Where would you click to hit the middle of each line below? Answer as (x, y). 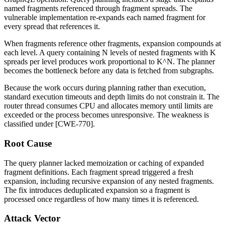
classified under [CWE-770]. (49, 124)
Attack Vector (32, 218)
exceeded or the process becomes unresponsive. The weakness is (106, 115)
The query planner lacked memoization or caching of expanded (104, 163)
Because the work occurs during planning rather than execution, (105, 88)
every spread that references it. (52, 27)
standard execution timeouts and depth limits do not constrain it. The (112, 97)
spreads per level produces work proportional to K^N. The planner (109, 62)
